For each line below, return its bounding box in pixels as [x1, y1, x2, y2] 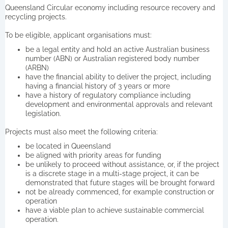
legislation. [25, 109, 61, 118]
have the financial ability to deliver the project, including [25, 72, 211, 81]
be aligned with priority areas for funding [25, 151, 161, 159]
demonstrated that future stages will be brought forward [25, 178, 215, 187]
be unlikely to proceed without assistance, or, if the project [25, 160, 219, 168]
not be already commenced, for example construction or [25, 187, 214, 196]
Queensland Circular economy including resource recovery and [5, 3, 215, 12]
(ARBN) [25, 63, 49, 72]
